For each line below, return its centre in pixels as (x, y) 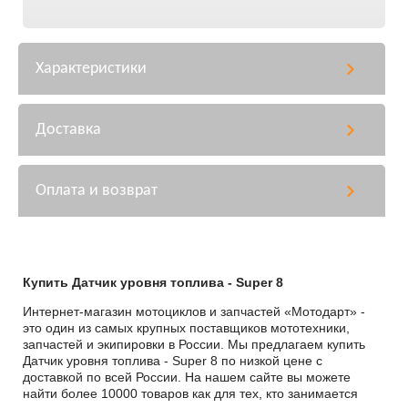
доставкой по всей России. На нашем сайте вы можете (187, 377)
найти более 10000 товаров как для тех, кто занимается (190, 393)
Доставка (68, 130)
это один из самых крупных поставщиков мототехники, (186, 328)
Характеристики (91, 69)
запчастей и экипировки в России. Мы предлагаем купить (194, 344)
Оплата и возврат (97, 191)
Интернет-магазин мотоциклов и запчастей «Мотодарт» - (194, 311)
